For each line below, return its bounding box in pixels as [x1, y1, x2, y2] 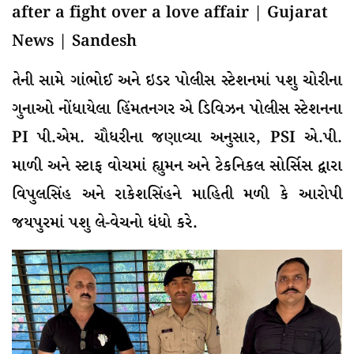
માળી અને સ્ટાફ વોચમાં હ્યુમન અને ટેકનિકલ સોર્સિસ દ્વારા [12, 155, 342, 179]
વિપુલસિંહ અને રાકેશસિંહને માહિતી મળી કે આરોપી [12, 183, 342, 207]
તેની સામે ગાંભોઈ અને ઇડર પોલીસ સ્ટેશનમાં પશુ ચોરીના [12, 70, 342, 93]
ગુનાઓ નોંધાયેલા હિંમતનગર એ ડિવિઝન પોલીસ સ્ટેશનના [12, 98, 342, 122]
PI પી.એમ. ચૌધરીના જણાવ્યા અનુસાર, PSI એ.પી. [12, 126, 342, 150]
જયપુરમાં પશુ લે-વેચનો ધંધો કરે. [12, 212, 198, 235]
